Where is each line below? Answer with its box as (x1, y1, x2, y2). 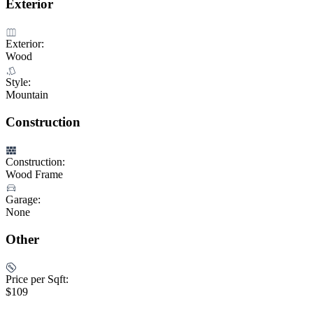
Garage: (6, 193, 41, 205)
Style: (6, 75, 31, 88)
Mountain (6, 88, 48, 101)
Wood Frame (6, 168, 63, 180)
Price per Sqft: (6, 272, 68, 285)
